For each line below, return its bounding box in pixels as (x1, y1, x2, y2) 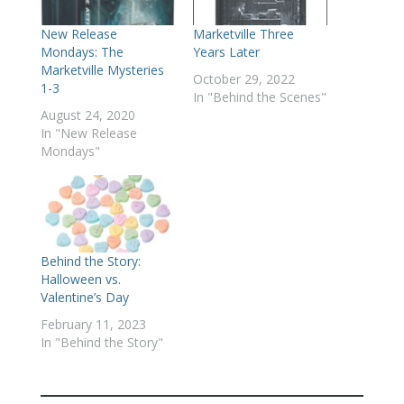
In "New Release (40, 124, 137, 142)
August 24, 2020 (40, 106, 135, 124)
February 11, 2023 (40, 315, 146, 333)
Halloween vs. (40, 270, 121, 288)
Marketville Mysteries (40, 61, 164, 79)
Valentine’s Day (40, 288, 129, 306)
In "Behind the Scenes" (192, 88, 326, 106)
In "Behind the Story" (40, 333, 163, 351)
